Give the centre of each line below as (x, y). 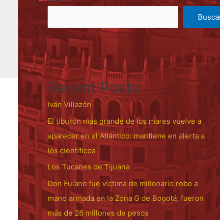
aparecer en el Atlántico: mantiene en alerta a (126, 136)
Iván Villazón (69, 104)
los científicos (71, 150)
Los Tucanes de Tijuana (88, 167)
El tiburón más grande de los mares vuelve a (124, 121)
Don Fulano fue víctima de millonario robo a (123, 184)
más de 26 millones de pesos (98, 213)
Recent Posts (93, 87)
